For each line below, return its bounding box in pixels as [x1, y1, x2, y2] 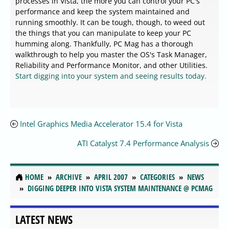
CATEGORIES [140, 172, 175, 182]
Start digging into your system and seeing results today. [15, 71, 207, 81]
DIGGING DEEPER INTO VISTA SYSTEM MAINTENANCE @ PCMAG [28, 183, 213, 194]
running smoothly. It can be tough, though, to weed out [15, 17, 205, 28]
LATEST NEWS [15, 212, 73, 227]
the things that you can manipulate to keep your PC [15, 28, 191, 38]
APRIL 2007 [94, 172, 128, 182]
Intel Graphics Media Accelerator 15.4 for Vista [20, 119, 182, 129]
